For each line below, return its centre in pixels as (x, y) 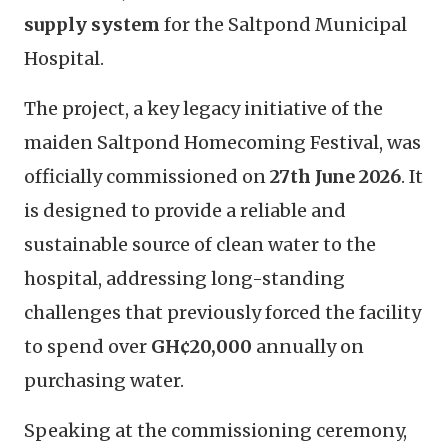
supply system (92, 24)
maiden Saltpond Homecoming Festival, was (222, 142)
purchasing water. (104, 380)
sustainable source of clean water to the (200, 244)
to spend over (87, 346)
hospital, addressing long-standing (184, 278)
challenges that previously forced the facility (222, 312)
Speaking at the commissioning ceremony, (215, 430)
